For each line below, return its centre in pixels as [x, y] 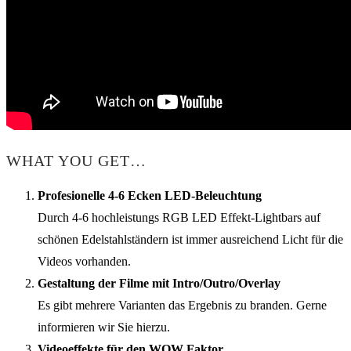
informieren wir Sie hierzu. [104, 327]
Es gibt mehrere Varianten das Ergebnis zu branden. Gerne [182, 305]
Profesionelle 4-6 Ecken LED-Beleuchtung [150, 195]
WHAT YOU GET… [76, 161]
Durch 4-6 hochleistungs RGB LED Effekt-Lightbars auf [179, 217]
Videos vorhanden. [84, 261]
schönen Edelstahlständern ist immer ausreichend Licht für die [190, 239]
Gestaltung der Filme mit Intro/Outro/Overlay [159, 283]
